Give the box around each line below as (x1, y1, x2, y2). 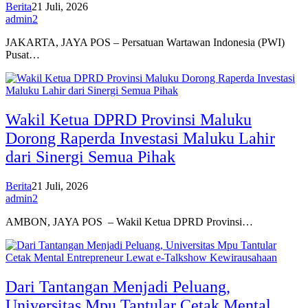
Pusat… (5, 49, 40, 61)
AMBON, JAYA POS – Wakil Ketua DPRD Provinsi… (5, 216, 253, 228)
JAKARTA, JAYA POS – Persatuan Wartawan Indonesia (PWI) (5, 36, 285, 49)
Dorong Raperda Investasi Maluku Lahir (5, 129, 275, 148)
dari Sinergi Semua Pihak (5, 148, 175, 166)
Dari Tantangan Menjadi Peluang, (5, 278, 230, 296)
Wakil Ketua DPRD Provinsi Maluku (5, 111, 252, 129)
